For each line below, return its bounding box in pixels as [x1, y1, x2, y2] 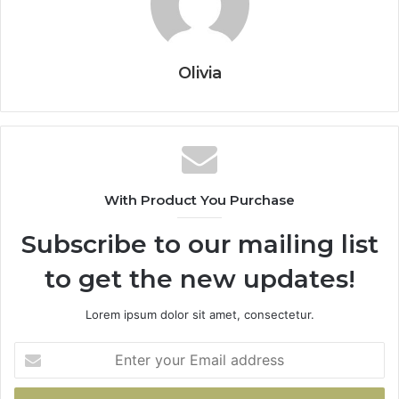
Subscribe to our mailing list [20, 229, 379, 260]
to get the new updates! [44, 264, 355, 295]
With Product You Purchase [104, 191, 295, 209]
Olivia [177, 63, 222, 84]
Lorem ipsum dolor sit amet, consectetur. [85, 307, 314, 322]
